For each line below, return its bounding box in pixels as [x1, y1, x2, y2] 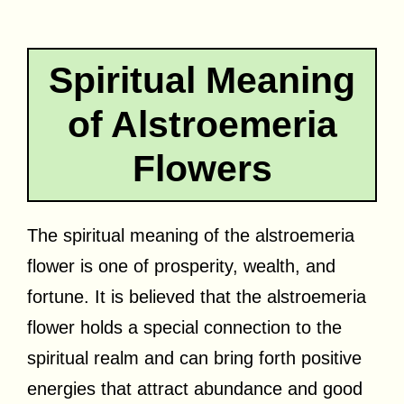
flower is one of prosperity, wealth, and [27, 255, 335, 276]
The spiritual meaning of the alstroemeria [27, 225, 354, 245]
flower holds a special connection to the [27, 317, 342, 337]
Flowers [132, 147, 272, 189]
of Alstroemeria [67, 103, 337, 145]
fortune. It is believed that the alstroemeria [27, 286, 366, 307]
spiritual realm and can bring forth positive [27, 347, 362, 368]
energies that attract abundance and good [27, 378, 363, 399]
